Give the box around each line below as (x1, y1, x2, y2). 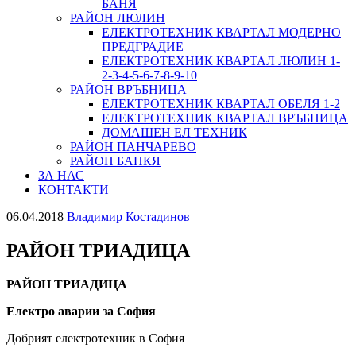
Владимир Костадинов (67, 209, 190, 223)
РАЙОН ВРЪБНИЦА (70, 82, 187, 96)
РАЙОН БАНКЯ (70, 153, 161, 168)
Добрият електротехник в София (6, 331, 184, 345)
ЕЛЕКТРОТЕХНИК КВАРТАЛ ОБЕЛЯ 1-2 (102, 96, 340, 110)
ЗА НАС (38, 168, 84, 182)
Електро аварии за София (6, 304, 159, 318)
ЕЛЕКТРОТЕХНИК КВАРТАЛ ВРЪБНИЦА (102, 110, 348, 125)
